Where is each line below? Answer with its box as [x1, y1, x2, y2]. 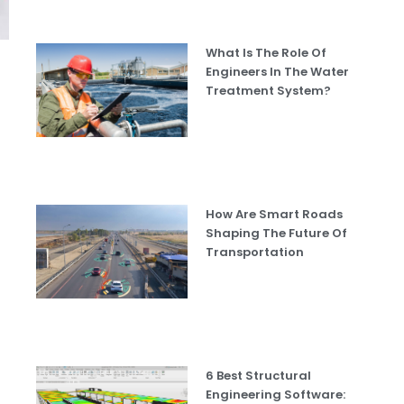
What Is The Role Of [206, 43, 327, 61]
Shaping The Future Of [206, 224, 348, 242]
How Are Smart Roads [206, 205, 344, 223]
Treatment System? [206, 81, 332, 99]
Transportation [206, 243, 305, 261]
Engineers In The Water [206, 62, 350, 80]
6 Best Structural [206, 367, 312, 385]
